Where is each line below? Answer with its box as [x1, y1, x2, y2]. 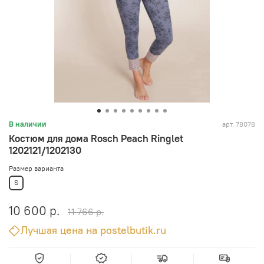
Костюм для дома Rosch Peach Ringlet [9, 132, 183, 146]
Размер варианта [9, 164, 64, 173]
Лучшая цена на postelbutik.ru [21, 223, 166, 237]
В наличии [9, 120, 47, 129]
